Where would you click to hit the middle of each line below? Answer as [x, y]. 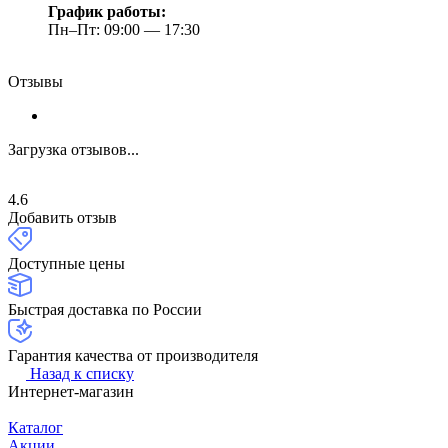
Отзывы [35, 82]
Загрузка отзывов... [73, 150]
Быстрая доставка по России [105, 310]
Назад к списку [82, 374]
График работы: [107, 12]
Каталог [35, 428]
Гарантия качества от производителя [133, 356]
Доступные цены [66, 264]
